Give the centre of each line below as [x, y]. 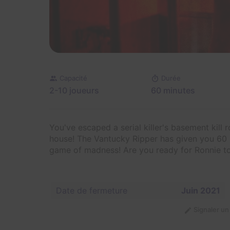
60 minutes [173, 91]
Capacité [73, 78]
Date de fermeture [92, 191]
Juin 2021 [201, 191]
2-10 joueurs [74, 91]
